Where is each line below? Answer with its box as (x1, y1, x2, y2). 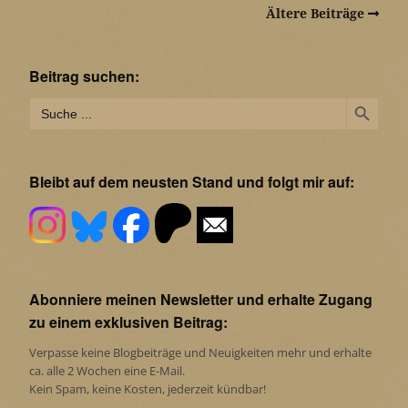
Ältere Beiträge (266, 4, 364, 22)
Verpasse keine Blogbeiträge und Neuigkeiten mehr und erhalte (29, 343, 372, 361)
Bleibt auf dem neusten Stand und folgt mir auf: (29, 170, 354, 192)
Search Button (345, 87, 383, 105)
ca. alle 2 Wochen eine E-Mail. (29, 362, 185, 379)
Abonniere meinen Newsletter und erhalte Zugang (29, 288, 372, 310)
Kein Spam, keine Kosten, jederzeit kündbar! (29, 380, 266, 397)
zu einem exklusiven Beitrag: (29, 311, 228, 332)
